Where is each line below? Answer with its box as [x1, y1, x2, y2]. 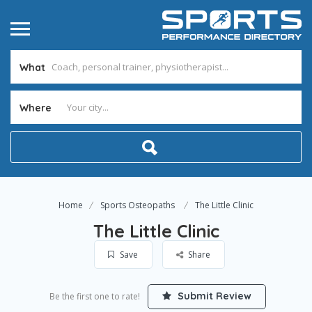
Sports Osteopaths [100, 199, 175, 211]
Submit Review [175, 290, 251, 302]
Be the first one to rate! [49, 290, 140, 302]
